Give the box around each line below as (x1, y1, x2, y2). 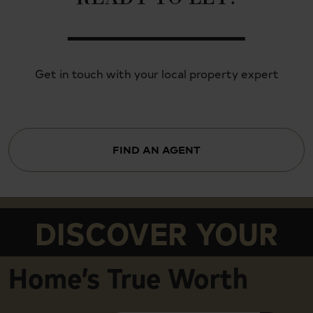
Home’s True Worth (8, 257, 248, 296)
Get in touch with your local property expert (34, 65, 279, 81)
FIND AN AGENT (112, 143, 201, 156)
